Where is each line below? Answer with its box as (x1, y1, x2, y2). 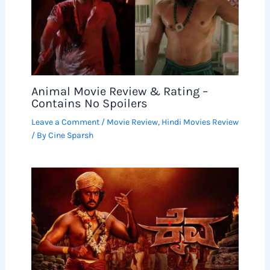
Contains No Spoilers (31, 96, 148, 111)
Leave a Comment (31, 117, 99, 128)
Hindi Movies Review (161, 117, 239, 128)
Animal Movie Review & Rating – (31, 84, 208, 99)
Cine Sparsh (48, 130, 93, 141)
